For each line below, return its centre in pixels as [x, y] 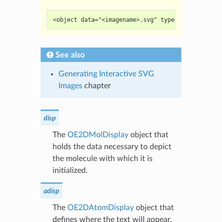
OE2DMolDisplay [98, 135]
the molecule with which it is [102, 158]
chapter [96, 85]
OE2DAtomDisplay [100, 207]
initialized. [70, 170]
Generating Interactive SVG [106, 74]
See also [70, 55]
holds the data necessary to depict [112, 146]
